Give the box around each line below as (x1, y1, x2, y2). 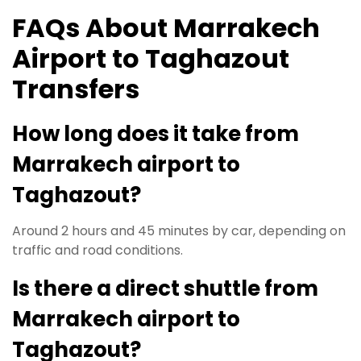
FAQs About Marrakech (12, 9, 320, 46)
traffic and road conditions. (12, 241, 183, 259)
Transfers (12, 70, 139, 107)
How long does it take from (12, 119, 299, 148)
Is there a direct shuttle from (12, 274, 318, 303)
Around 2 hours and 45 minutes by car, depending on (12, 222, 346, 240)
